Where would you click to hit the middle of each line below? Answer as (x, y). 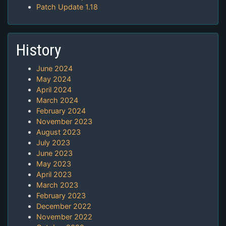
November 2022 (64, 217)
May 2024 (54, 79)
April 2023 (54, 175)
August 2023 (59, 132)
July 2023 (53, 143)
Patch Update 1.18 (67, 7)
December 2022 (64, 206)
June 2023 (54, 153)
